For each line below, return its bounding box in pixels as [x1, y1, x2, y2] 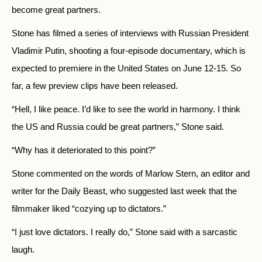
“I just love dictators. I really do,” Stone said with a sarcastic [12, 227, 237, 237]
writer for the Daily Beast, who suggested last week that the [12, 186, 237, 196]
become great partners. [12, 5, 101, 15]
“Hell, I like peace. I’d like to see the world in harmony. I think [12, 104, 240, 114]
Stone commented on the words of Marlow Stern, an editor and [12, 168, 250, 178]
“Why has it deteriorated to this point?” [12, 145, 156, 155]
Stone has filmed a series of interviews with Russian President [12, 28, 249, 38]
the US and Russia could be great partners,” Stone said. [12, 122, 224, 132]
